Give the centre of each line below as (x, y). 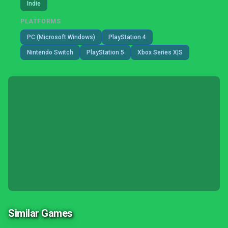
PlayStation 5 (105, 52)
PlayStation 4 (127, 37)
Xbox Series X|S (160, 52)
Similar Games (40, 213)
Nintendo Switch (50, 52)
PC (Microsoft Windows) (61, 37)
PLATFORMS (41, 21)
